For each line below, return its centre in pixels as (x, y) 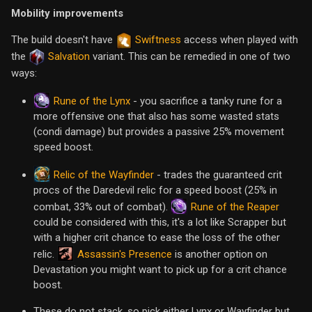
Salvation (69, 57)
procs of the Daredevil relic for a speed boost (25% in (155, 190)
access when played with (240, 40)
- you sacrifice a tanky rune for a (206, 101)
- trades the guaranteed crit (218, 175)
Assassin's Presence (125, 254)
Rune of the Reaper (235, 206)
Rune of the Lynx (92, 101)
